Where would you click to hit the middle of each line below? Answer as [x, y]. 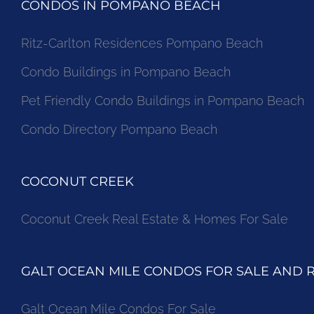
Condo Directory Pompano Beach [119, 129]
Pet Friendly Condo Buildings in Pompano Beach [163, 100]
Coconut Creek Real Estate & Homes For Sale [155, 219]
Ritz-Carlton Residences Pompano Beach [142, 43]
